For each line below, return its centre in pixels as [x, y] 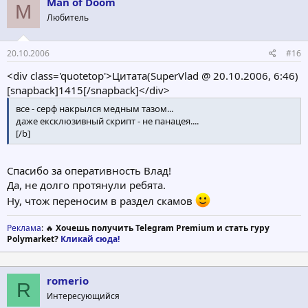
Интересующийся [83, 296]
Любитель [68, 18]
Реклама [24, 228]
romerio [68, 281]
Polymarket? [34, 239]
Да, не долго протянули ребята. [86, 185]
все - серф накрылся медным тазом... [95, 108]
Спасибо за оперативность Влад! [89, 171]
